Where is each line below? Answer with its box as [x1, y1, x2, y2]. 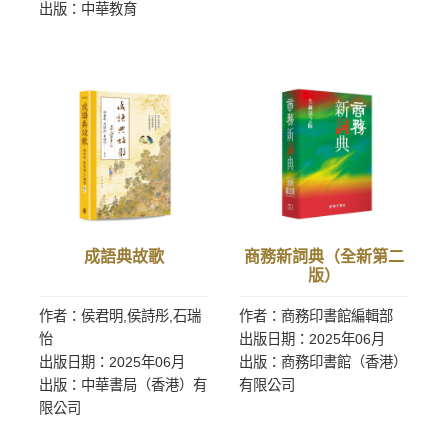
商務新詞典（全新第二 [244, 248, 404, 265]
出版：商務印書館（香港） [239, 354, 407, 370]
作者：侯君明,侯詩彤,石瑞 [39, 308, 201, 324]
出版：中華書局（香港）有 [39, 377, 207, 393]
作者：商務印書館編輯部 [239, 308, 393, 324]
